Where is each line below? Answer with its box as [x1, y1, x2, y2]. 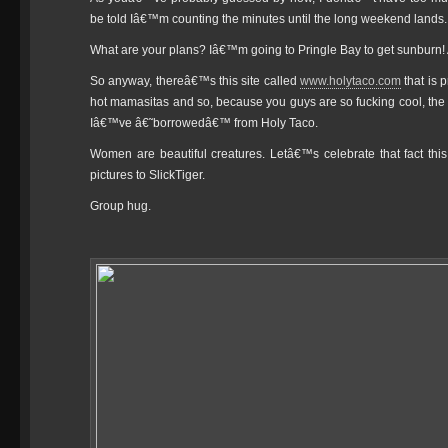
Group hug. [90, 199, 151, 213]
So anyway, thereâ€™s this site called [90, 74, 300, 88]
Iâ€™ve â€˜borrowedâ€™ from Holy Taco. [90, 116, 318, 130]
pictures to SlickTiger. [90, 168, 205, 182]
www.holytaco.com [299, 74, 401, 88]
